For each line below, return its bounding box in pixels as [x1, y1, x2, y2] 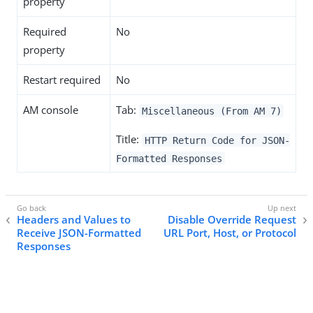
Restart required [23, 73, 101, 87]
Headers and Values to [17, 212, 131, 226]
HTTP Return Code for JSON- [144, 134, 290, 146]
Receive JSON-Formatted [17, 225, 141, 240]
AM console [23, 103, 78, 117]
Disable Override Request [168, 212, 296, 226]
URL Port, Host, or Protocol [163, 225, 296, 240]
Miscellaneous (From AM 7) [141, 105, 282, 117]
